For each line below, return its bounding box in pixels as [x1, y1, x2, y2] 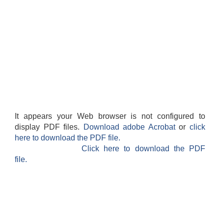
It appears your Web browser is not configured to [15, 112, 205, 121]
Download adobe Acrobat [83, 123, 179, 132]
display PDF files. [15, 123, 83, 132]
